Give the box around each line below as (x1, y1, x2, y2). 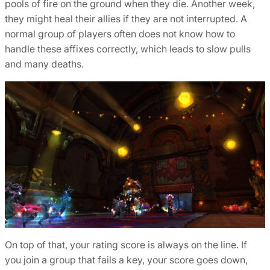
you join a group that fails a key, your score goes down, (5, 253, 248, 266)
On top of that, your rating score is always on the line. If (5, 238, 247, 251)
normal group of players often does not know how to (5, 27, 235, 40)
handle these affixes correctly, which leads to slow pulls (5, 42, 251, 55)
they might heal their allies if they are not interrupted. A (5, 12, 247, 25)
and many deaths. (5, 57, 84, 70)
